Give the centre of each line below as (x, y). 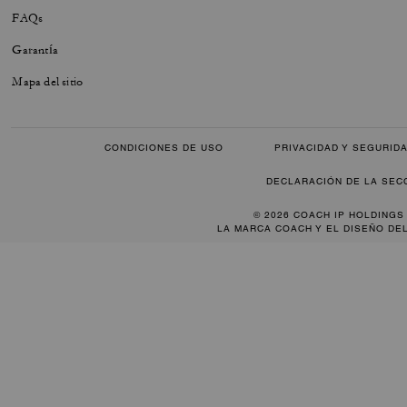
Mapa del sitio (48, 82)
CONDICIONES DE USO (164, 148)
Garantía (35, 50)
